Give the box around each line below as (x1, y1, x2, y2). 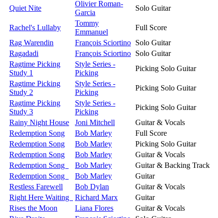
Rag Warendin (9, 38, 54, 47)
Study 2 (9, 88, 33, 96)
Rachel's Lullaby (9, 23, 61, 32)
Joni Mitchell (75, 118, 115, 127)
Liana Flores (75, 203, 113, 212)
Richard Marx (75, 193, 118, 201)
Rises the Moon (9, 203, 57, 212)
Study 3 (9, 107, 33, 116)
